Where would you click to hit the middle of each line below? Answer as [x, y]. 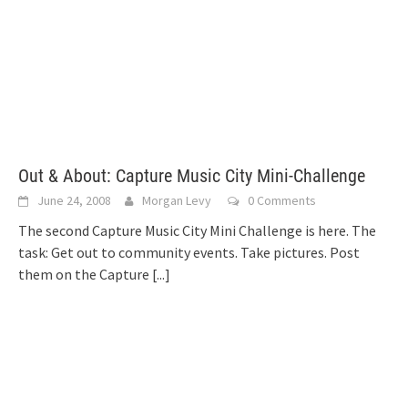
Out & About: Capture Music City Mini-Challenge [192, 176]
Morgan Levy [177, 200]
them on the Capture [85, 274]
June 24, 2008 [74, 200]
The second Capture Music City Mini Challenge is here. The [197, 230]
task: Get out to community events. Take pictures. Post [189, 252]
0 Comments [282, 200]
